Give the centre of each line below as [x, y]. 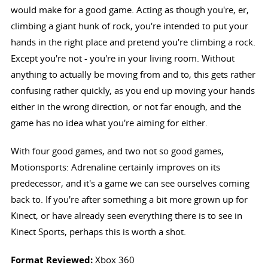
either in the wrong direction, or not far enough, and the [126, 106]
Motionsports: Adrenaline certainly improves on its [115, 167]
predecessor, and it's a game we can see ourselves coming [130, 183]
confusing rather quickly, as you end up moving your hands [133, 90]
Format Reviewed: [53, 260]
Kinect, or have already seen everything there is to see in [126, 215]
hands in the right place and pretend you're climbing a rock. [133, 42]
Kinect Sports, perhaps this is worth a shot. [98, 231]
